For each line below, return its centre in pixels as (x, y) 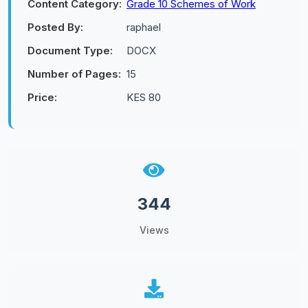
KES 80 (144, 97)
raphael (144, 27)
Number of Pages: (74, 74)
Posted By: (55, 27)
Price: (42, 97)
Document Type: (70, 51)
